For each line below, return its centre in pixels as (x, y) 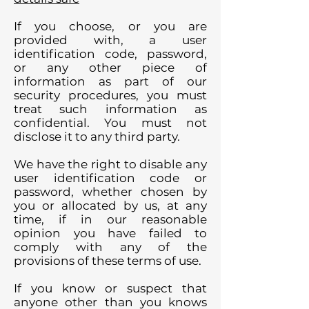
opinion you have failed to (110, 233)
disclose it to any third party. (97, 137)
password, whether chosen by (110, 192)
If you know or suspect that (110, 288)
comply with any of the (110, 247)
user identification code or (110, 178)
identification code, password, (110, 54)
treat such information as (110, 109)
